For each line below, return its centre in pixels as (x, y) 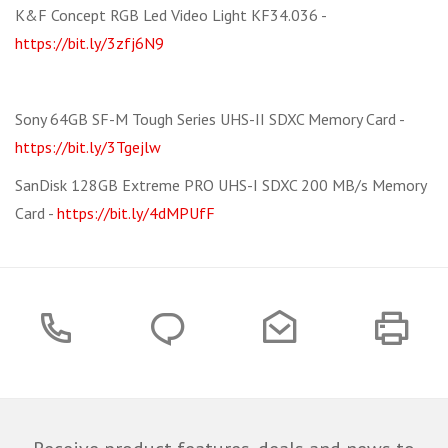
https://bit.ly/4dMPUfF (136, 213)
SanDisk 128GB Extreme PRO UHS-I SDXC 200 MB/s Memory (220, 185)
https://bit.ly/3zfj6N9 (89, 43)
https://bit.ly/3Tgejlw (88, 147)
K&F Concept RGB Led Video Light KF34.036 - (171, 15)
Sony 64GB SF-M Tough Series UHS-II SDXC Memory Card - (210, 119)
